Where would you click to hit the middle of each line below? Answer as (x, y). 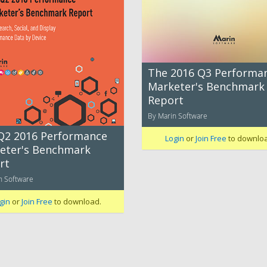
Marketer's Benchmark (206, 86)
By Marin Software (178, 115)
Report (166, 100)
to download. (77, 201)
